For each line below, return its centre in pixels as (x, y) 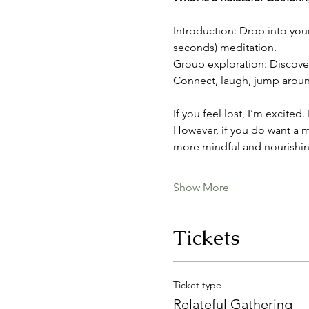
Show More (201, 187)
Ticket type (197, 285)
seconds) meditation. (225, 47)
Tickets (206, 238)
